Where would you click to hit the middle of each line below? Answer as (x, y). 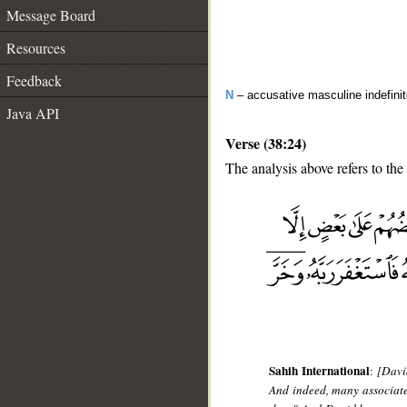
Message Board (51, 15)
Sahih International (319, 371)
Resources (36, 48)
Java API (33, 113)
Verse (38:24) (266, 143)
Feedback (34, 80)
